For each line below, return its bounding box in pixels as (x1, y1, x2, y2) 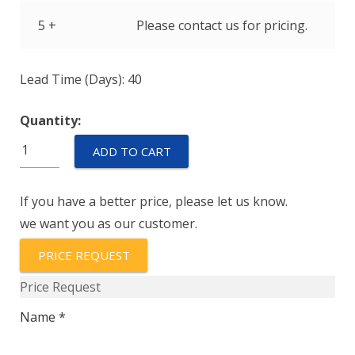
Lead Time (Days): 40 (20, 71, 142, 88)
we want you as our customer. (20, 215, 197, 232)
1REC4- (19, 155, 61, 173)
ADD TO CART (92, 143, 171, 159)
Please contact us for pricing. (136, 17, 307, 34)
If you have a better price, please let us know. (20, 193, 288, 210)
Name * (20, 308, 66, 326)
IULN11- (19, 133, 69, 151)
